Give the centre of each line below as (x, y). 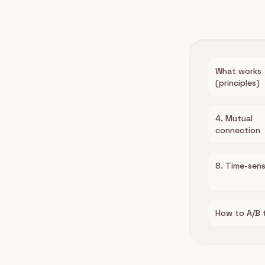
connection (238, 130)
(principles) (237, 83)
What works (238, 71)
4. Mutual (234, 118)
